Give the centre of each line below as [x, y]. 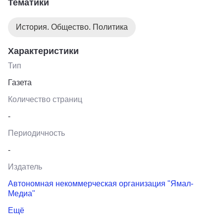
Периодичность [36, 133]
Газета [20, 82]
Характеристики [43, 51]
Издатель [25, 166]
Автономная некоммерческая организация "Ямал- [101, 183]
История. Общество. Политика [72, 27]
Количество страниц [45, 99]
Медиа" [22, 193]
